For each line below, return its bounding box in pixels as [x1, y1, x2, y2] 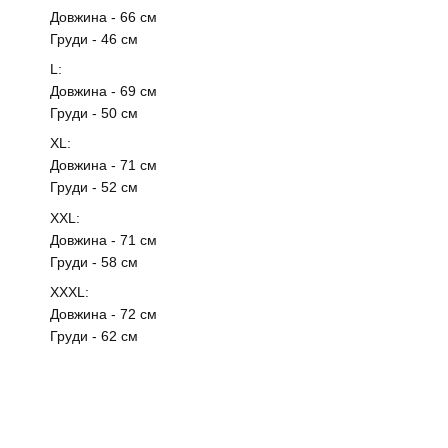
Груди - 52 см [50, 179, 138, 196]
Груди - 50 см [50, 104, 138, 121]
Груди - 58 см [50, 253, 138, 270]
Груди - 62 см [50, 328, 138, 345]
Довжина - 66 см [50, 8, 157, 25]
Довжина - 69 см [50, 82, 157, 99]
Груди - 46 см [50, 30, 138, 47]
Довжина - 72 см [50, 306, 157, 323]
